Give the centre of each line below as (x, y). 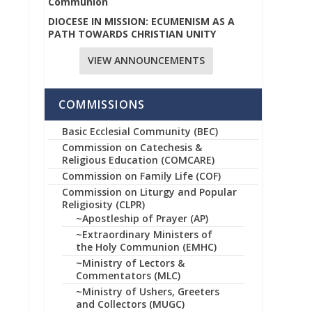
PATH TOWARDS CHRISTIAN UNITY (132, 33)
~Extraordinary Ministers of (144, 234)
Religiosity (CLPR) (103, 204)
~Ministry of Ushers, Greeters (148, 291)
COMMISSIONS (102, 104)
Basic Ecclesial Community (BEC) (140, 131)
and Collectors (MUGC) (130, 304)
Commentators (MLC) (128, 275)
